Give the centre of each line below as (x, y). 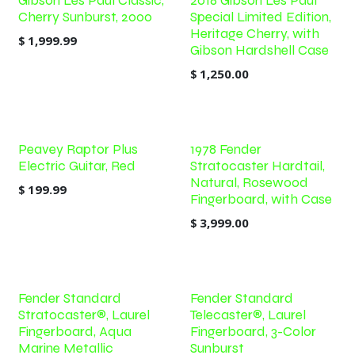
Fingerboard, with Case (261, 199)
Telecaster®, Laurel (248, 315)
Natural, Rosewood (249, 183)
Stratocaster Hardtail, (257, 166)
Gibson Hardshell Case (259, 50)
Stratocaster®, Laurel (84, 315)
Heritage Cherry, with (254, 34)
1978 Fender (225, 149)
